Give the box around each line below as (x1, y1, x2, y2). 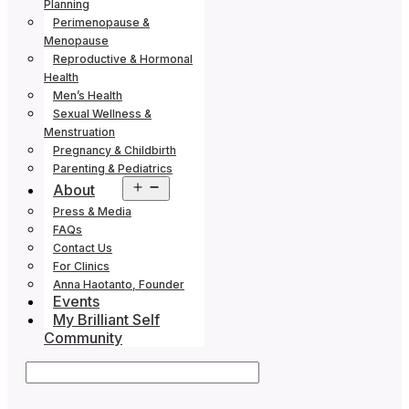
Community (44, 329, 122, 347)
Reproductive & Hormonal (53, 52, 193, 66)
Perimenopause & (53, 16, 150, 29)
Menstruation (44, 125, 115, 139)
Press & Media (53, 204, 131, 218)
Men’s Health (53, 89, 122, 102)
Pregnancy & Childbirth (53, 143, 176, 157)
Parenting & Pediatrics (53, 162, 173, 175)
